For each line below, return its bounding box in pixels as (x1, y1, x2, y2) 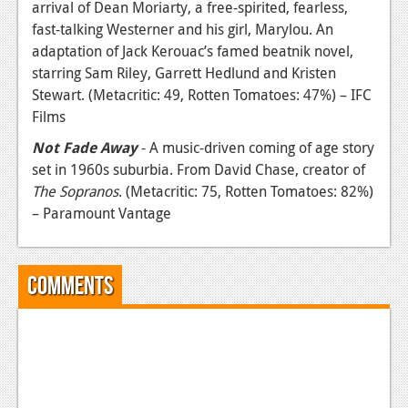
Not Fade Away (32, 138, 138, 158)
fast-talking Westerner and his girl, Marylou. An (32, 19, 333, 40)
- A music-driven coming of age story (138, 138, 374, 158)
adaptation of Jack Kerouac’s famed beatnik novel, (32, 41, 353, 62)
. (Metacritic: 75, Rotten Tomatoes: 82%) (118, 181, 373, 202)
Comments (27, 271, 113, 302)
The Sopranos (32, 181, 118, 202)
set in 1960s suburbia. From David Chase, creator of (32, 159, 365, 180)
